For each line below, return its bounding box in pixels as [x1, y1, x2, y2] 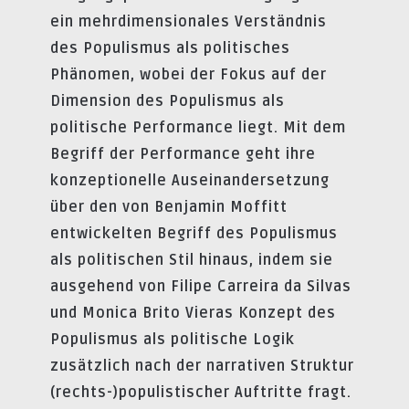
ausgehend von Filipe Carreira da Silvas [50, 277, 351, 296]
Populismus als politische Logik [50, 330, 295, 349]
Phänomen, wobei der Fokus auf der [50, 65, 327, 84]
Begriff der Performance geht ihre [50, 144, 316, 163]
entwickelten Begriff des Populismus [50, 224, 338, 243]
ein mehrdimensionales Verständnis [50, 12, 327, 31]
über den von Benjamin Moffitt [50, 197, 288, 216]
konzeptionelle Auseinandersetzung [50, 171, 330, 190]
